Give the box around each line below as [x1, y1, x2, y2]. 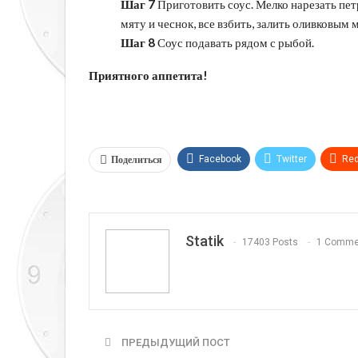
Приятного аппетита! [89, 67, 208, 82]
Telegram [198, 183, 240, 195]
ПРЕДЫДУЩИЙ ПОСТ [119, 336, 230, 348]
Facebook [199, 153, 241, 165]
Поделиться [111, 153, 162, 165]
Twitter [276, 153, 307, 165]
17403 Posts [242, 237, 298, 249]
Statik [185, 232, 224, 249]
